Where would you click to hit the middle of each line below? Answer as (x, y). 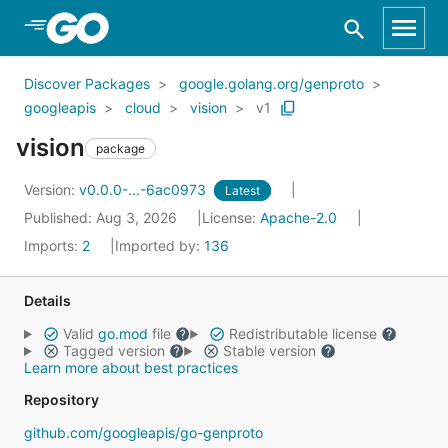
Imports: (53, 245)
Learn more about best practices (131, 367)
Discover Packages (87, 83)
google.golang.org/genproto (271, 83)
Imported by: (159, 245)
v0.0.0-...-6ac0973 (144, 189)
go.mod (122, 333)
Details (47, 300)
